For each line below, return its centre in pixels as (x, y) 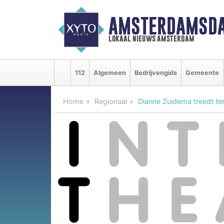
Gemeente (202, 72)
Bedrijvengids (156, 72)
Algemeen (110, 72)
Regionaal (111, 101)
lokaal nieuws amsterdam (151, 38)
